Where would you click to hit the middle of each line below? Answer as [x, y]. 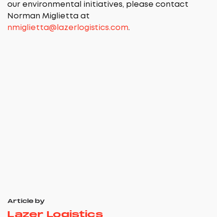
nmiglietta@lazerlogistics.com [68, 28]
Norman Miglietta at [48, 16]
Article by [26, 201]
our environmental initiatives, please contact [98, 5]
